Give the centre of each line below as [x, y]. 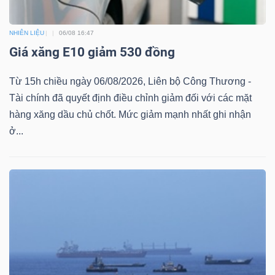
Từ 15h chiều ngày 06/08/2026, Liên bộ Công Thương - [130, 82]
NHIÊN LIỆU [27, 33]
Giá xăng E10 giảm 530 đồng [92, 52]
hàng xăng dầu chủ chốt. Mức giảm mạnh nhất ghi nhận [130, 115]
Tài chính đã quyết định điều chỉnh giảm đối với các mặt [130, 98]
